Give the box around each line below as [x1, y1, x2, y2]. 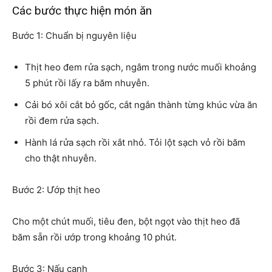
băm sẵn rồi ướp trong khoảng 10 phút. [12, 231, 177, 243]
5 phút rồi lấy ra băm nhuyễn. [25, 76, 149, 89]
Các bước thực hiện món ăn [12, 3, 152, 18]
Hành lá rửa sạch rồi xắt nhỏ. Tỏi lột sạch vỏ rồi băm [25, 136, 245, 148]
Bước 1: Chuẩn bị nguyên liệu [12, 29, 137, 41]
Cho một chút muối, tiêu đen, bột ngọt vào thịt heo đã [12, 215, 240, 227]
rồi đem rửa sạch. [25, 114, 99, 126]
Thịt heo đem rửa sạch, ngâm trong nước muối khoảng [25, 61, 256, 73]
